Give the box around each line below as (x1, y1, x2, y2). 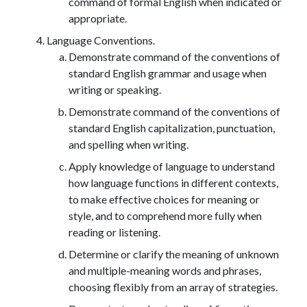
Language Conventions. (47, 33, 155, 47)
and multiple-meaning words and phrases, (69, 263, 261, 277)
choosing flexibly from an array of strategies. (69, 280, 278, 293)
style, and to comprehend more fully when (69, 208, 262, 222)
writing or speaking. (69, 82, 161, 96)
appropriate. (69, 11, 127, 25)
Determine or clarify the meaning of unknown (69, 247, 279, 260)
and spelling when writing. (69, 137, 188, 151)
